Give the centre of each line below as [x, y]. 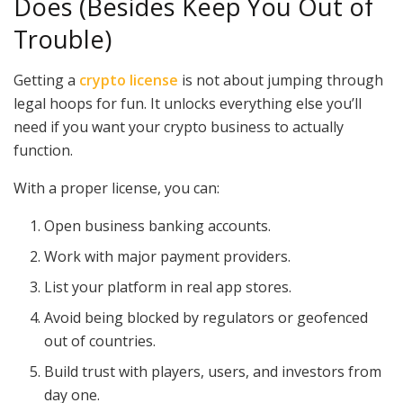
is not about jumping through [281, 80]
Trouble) [63, 40]
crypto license [129, 80]
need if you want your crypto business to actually [179, 126]
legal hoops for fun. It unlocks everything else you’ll [188, 103]
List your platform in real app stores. [168, 287]
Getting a [46, 80]
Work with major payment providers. [168, 256]
